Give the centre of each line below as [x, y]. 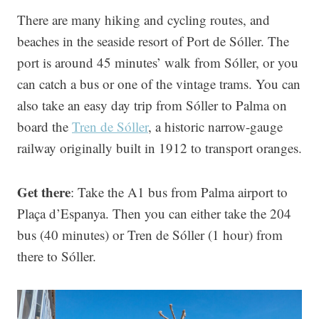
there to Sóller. [57, 256]
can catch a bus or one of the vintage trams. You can [159, 84]
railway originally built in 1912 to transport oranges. [159, 148]
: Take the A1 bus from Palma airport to [179, 192]
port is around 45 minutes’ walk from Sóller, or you [158, 62]
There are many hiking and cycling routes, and [143, 20]
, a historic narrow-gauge [215, 126]
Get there [44, 192]
